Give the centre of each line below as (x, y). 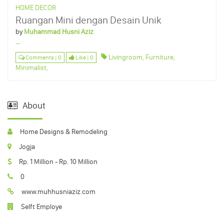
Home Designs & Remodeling (64, 131)
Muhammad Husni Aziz (59, 31)
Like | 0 (84, 57)
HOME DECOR (36, 7)
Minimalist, (32, 67)
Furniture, (160, 57)
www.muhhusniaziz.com (58, 191)
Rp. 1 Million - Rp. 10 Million (58, 161)
